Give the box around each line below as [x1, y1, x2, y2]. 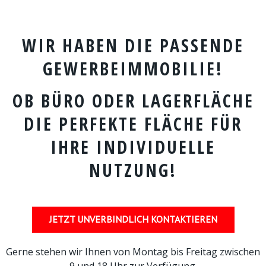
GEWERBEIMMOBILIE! [43, 56, 223, 81]
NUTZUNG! [89, 157, 177, 182]
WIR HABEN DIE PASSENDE [22, 33, 244, 58]
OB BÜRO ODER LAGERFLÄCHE [12, 88, 254, 113]
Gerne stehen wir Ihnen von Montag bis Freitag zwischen [6, 245, 260, 258]
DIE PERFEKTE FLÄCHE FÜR [24, 111, 242, 136]
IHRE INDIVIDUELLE [50, 134, 216, 159]
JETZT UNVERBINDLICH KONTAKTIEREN [49, 213, 217, 225]
